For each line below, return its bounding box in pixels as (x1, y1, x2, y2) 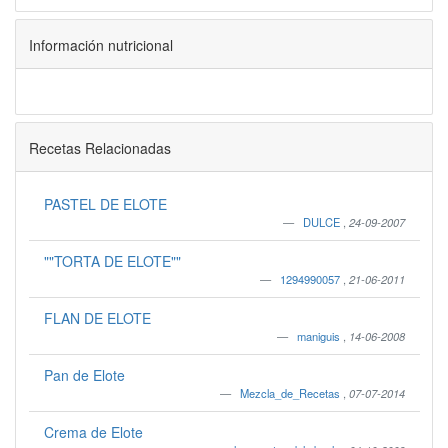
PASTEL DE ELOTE (43, 194, 167, 214)
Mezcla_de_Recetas (239, 385, 343, 401)
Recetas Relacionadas (28, 137, 171, 158)
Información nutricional (28, 34, 173, 55)
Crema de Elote (43, 422, 143, 442)
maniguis (296, 328, 343, 344)
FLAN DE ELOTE (43, 308, 151, 328)
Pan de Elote (43, 365, 125, 385)
